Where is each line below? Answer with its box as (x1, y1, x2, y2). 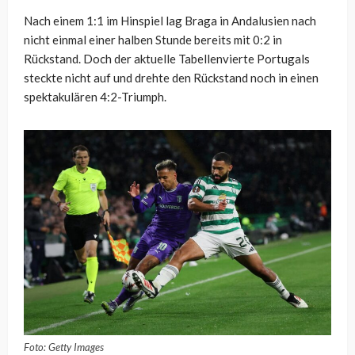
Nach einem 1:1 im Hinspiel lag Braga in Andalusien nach (24, 13, 316, 29)
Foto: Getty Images (24, 340, 104, 353)
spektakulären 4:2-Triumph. (24, 90, 166, 105)
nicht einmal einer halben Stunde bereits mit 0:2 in (24, 32, 282, 48)
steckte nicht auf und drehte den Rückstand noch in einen (24, 71, 319, 86)
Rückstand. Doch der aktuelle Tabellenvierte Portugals (24, 52, 310, 67)
